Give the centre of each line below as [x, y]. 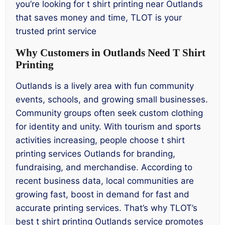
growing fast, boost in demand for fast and [102, 195]
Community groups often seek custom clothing [109, 113]
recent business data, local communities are [105, 181]
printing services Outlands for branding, [95, 154]
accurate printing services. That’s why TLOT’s [106, 208]
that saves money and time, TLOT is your [99, 17]
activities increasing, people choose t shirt [100, 140]
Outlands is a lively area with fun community [105, 86]
